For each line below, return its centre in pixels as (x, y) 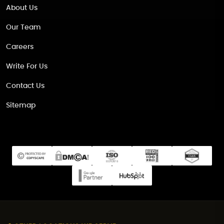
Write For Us (27, 66)
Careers (20, 47)
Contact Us (25, 86)
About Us (22, 8)
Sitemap (21, 105)
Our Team (23, 27)
